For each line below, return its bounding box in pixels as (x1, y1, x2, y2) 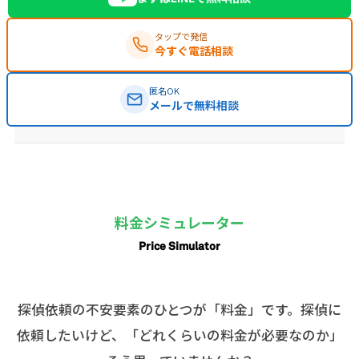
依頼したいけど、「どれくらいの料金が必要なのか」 (16, 325, 343, 345)
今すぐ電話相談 (155, 42, 233, 58)
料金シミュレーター (115, 211, 244, 232)
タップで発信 (155, 29, 208, 42)
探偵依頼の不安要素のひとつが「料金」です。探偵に (18, 300, 341, 320)
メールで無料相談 (149, 96, 239, 113)
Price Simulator (139, 238, 220, 252)
